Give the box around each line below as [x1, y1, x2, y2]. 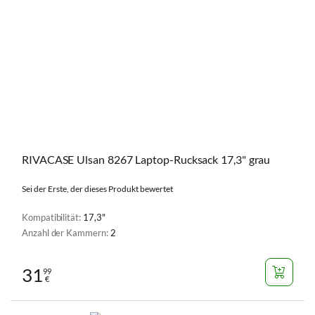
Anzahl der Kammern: [22, 227, 110, 239]
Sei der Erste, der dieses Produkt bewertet [22, 184, 173, 195]
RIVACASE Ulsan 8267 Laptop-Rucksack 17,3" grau [22, 153, 271, 167]
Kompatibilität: [22, 212, 83, 224]
